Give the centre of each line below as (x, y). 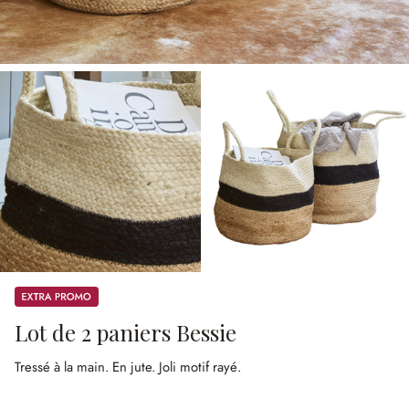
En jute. (136, 367)
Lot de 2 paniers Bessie (126, 332)
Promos (35, 294)
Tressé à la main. (63, 367)
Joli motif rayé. (200, 367)
